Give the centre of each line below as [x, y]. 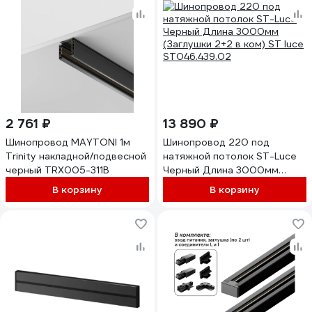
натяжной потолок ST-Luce [230, 156]
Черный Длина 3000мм [221, 170]
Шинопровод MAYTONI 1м [68, 142]
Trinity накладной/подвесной [76, 156]
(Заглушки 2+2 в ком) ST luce [233, 184]
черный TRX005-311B [57, 170]
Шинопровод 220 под [216, 142]
